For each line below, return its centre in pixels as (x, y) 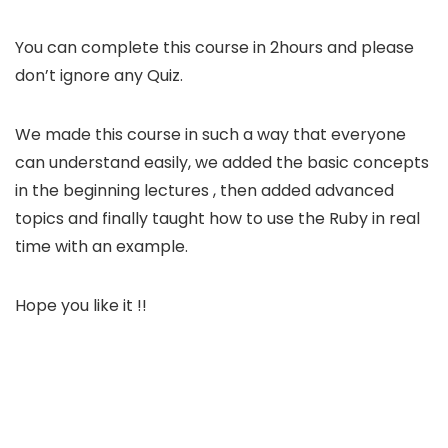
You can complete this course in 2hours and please (214, 47)
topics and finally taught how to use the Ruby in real (217, 218)
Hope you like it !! (81, 305)
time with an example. (101, 246)
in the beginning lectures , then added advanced (204, 190)
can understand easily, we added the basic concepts (222, 162)
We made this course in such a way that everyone (210, 134)
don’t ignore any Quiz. (99, 75)
